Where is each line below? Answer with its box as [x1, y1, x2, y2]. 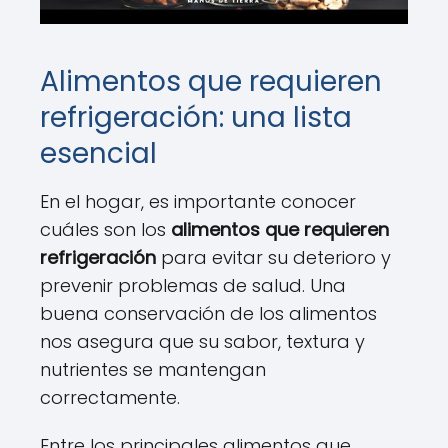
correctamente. [40, 385, 180, 410]
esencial [40, 134, 157, 173]
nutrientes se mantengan [40, 357, 266, 382]
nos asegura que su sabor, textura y [40, 329, 365, 354]
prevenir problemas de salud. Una [40, 273, 346, 298]
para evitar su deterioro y [156, 245, 391, 270]
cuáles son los [40, 217, 171, 242]
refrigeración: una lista [40, 98, 352, 137]
